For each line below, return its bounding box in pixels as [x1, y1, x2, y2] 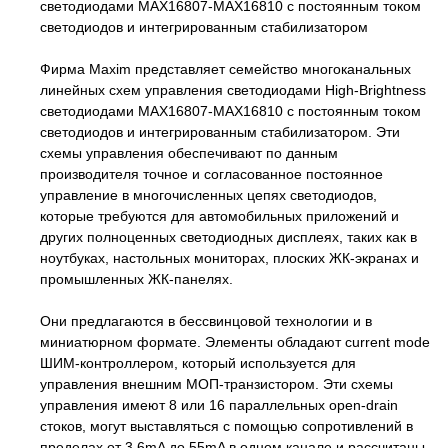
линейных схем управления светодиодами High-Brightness [40, 81, 426, 98]
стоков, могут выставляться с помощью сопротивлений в [40, 417, 413, 434]
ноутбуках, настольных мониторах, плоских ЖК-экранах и [40, 249, 419, 266]
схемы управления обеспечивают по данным [40, 144, 338, 161]
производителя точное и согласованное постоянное [40, 165, 383, 182]
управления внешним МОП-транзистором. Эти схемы [40, 375, 393, 392]
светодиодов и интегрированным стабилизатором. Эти [40, 123, 400, 140]
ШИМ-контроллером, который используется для [40, 354, 356, 371]
